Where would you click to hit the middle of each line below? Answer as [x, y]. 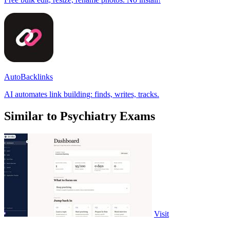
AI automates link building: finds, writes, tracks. [82, 94]
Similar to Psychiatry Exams [80, 116]
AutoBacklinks [28, 76]
